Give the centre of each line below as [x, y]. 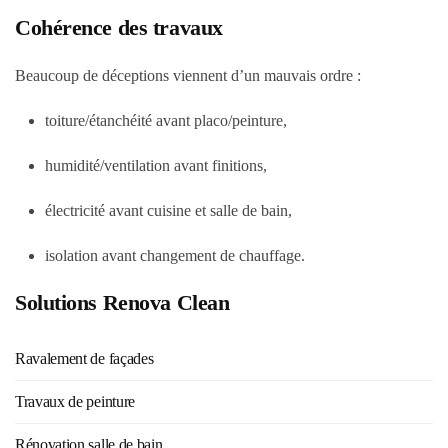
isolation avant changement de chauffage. [175, 255]
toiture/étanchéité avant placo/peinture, [166, 120]
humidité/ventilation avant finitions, [156, 165]
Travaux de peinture [75, 401]
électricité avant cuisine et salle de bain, [168, 210]
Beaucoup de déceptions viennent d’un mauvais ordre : [188, 75]
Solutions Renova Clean [122, 302]
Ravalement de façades [84, 358]
